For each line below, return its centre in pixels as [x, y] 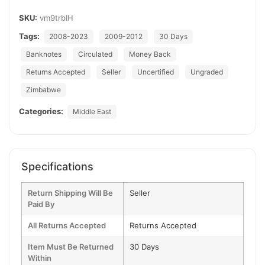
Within [40, 258]
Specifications [57, 167]
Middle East [92, 112]
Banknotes [44, 54]
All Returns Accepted [67, 225]
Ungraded [207, 72]
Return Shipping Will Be [70, 193]
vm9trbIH [56, 18]
